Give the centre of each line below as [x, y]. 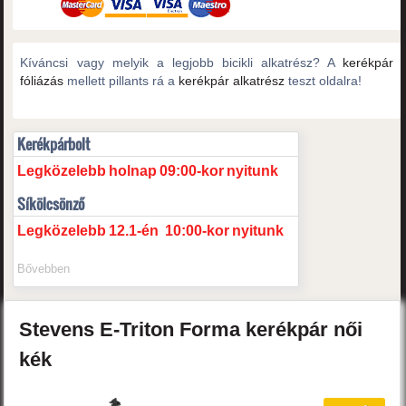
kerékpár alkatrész [232, 81]
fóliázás [42, 81]
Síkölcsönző [51, 204]
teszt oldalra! [324, 81]
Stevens [60, 330]
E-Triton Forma [173, 330]
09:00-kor [192, 171]
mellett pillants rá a [121, 81]
